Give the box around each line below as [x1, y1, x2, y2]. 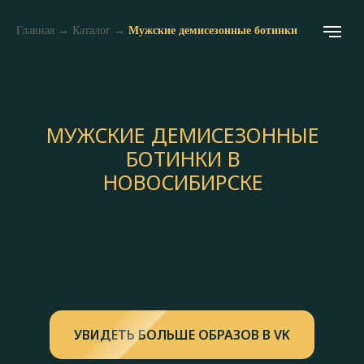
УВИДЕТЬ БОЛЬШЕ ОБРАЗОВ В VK [74, 325, 290, 344]
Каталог [72, 24, 110, 37]
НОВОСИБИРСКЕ [102, 168, 263, 196]
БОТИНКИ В [125, 145, 240, 172]
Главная [16, 24, 54, 37]
